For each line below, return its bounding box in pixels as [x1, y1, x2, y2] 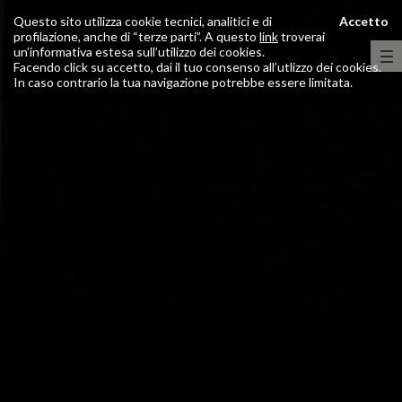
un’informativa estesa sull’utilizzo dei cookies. [13, 44, 265, 59]
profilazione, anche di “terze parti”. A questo [13, 29, 259, 44]
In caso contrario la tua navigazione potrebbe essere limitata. [13, 74, 353, 90]
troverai [278, 29, 325, 44]
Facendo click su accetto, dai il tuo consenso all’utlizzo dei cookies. [13, 59, 381, 74]
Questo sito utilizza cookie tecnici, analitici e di [13, 13, 272, 29]
